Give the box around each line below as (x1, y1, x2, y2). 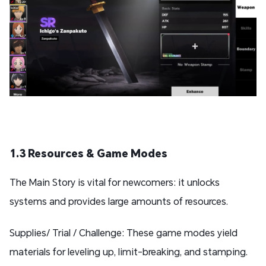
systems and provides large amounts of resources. (9, 195, 228, 208)
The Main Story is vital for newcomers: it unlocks (9, 176, 220, 189)
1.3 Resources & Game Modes (9, 146, 167, 161)
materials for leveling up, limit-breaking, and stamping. (9, 245, 248, 258)
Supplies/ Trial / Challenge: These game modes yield (9, 226, 237, 239)
